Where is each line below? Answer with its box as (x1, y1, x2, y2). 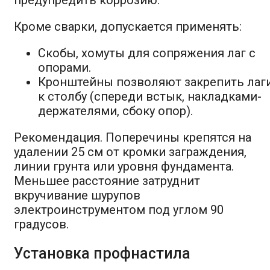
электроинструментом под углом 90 (14, 202, 224, 217)
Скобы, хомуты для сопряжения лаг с (38, 45, 256, 60)
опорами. (38, 60, 91, 75)
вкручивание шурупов (14, 187, 140, 202)
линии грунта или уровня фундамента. (14, 159, 234, 174)
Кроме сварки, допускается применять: (14, 19, 242, 34)
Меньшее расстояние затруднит (14, 173, 200, 188)
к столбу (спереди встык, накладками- (38, 89, 262, 104)
